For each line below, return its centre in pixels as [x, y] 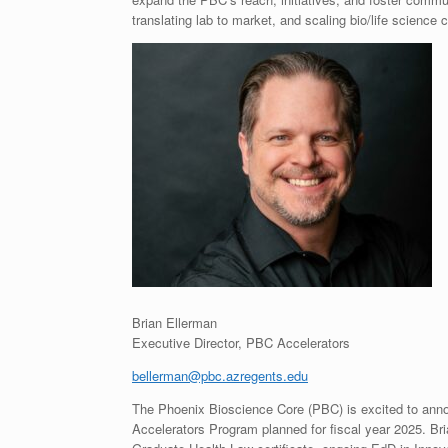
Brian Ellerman [174, 322]
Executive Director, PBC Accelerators [241, 342]
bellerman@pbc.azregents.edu [220, 375]
